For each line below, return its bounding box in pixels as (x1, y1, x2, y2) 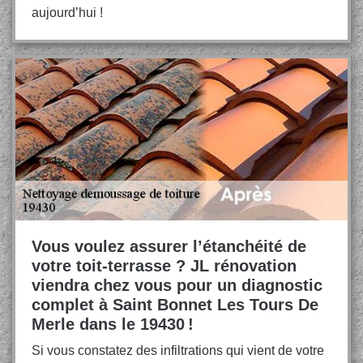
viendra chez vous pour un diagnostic (32, 276, 322, 294)
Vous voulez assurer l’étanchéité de (32, 237, 306, 255)
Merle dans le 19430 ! (32, 315, 194, 333)
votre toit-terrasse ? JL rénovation (32, 257, 297, 275)
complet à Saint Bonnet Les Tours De (32, 296, 318, 314)
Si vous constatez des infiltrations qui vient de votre (32, 344, 324, 357)
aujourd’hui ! (32, 6, 103, 19)
